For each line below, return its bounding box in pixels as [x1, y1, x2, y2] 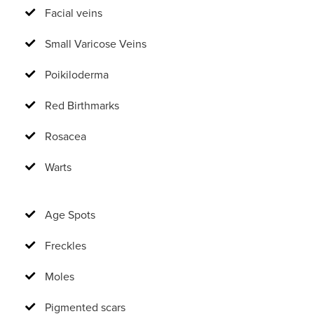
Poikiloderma [45, 67, 109, 83]
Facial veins [45, 5, 102, 21]
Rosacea [45, 128, 86, 144]
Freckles [45, 238, 86, 254]
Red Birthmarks [45, 97, 119, 114]
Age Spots [45, 207, 95, 223]
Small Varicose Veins [45, 36, 146, 52]
